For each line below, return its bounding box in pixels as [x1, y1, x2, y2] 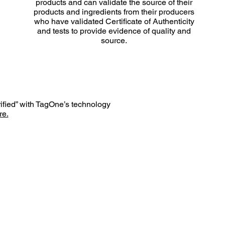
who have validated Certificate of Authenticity [34, 17, 194, 26]
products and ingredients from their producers [34, 7, 195, 17]
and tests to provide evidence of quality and [37, 26, 191, 36]
